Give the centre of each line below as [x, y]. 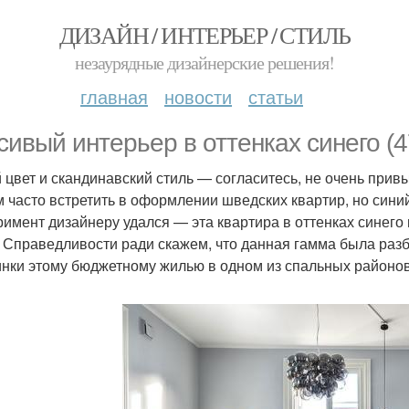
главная [114, 96]
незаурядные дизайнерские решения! [204, 63]
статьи [276, 96]
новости [198, 96]
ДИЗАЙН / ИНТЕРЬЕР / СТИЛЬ [204, 35]
